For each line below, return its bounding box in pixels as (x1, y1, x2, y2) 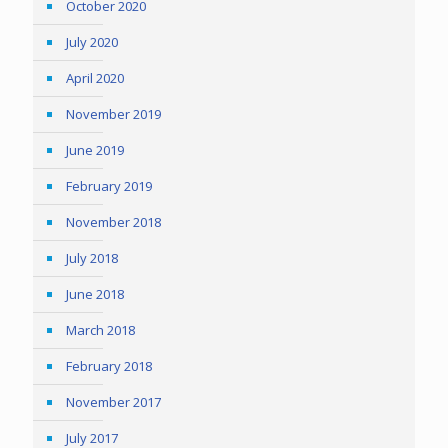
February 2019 (66, 177, 152, 195)
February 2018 (66, 357, 152, 375)
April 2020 (66, 69, 124, 87)
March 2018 (66, 321, 135, 339)
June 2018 (66, 285, 124, 303)
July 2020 (66, 33, 118, 51)
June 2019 (66, 141, 124, 159)
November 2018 (66, 213, 161, 231)
